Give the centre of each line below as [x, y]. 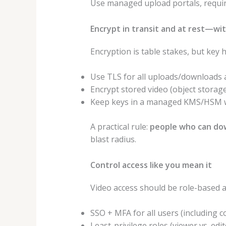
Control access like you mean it [151, 165]
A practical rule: [120, 127]
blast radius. [113, 139]
